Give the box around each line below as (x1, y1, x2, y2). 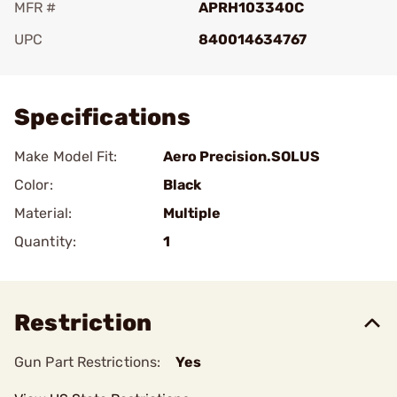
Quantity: (14, 233, 76, 250)
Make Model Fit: (14, 148, 118, 165)
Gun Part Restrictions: (14, 354, 161, 370)
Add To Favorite (39, 56, 144, 73)
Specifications (14, 104, 191, 131)
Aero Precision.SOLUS (163, 148, 320, 165)
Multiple (163, 205, 221, 222)
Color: (14, 176, 53, 193)
